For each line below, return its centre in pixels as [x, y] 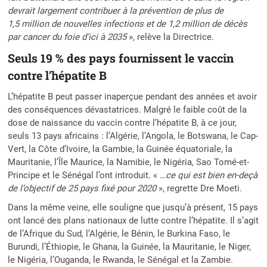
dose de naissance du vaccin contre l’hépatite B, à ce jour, [122, 122]
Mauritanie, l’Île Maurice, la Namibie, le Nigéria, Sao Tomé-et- [129, 162]
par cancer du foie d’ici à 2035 [67, 37]
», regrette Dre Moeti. [199, 188]
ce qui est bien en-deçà [212, 175]
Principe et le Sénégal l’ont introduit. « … [87, 175]
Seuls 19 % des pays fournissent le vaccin [121, 58]
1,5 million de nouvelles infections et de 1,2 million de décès [128, 24]
